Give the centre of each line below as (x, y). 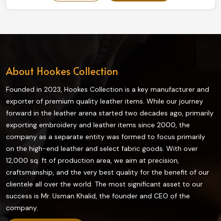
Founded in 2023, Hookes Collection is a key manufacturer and (108, 90)
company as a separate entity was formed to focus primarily (106, 137)
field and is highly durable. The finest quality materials (110, 18)
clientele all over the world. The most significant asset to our (104, 184)
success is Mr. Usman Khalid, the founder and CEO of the (98, 196)
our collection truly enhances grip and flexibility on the (110, 6)
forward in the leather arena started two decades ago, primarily (110, 113)
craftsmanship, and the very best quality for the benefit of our (108, 172)
